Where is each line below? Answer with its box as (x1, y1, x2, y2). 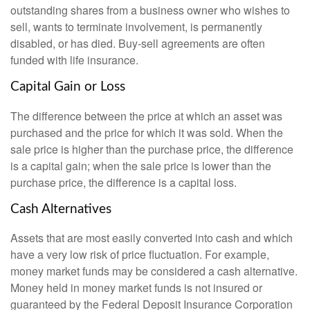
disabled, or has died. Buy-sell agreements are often (10, 35, 265, 51)
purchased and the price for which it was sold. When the (10, 124, 283, 140)
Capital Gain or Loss (10, 80, 125, 93)
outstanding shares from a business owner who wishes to (10, 1, 290, 18)
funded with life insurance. (10, 51, 138, 68)
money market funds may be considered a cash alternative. (10, 263, 298, 280)
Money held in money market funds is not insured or (10, 280, 262, 296)
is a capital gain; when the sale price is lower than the (10, 157, 271, 174)
